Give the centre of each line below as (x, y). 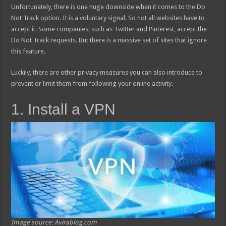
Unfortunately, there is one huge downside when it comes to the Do (108, 7)
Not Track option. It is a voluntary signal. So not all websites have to (108, 18)
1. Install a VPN (64, 109)
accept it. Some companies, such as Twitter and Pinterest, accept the (109, 29)
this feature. (29, 51)
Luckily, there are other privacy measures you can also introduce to (107, 73)
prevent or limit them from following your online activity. (92, 84)
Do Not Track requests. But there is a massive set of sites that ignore (109, 40)
